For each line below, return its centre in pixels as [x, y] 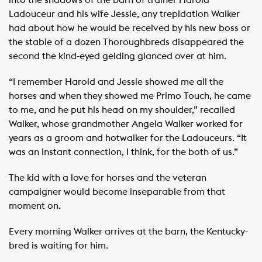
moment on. [35, 206]
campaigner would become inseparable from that [117, 192]
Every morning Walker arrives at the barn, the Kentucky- [128, 232]
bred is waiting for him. [58, 246]
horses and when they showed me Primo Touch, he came [130, 96]
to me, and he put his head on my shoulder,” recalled [122, 110]
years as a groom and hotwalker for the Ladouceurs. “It [128, 138]
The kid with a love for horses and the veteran [108, 178]
